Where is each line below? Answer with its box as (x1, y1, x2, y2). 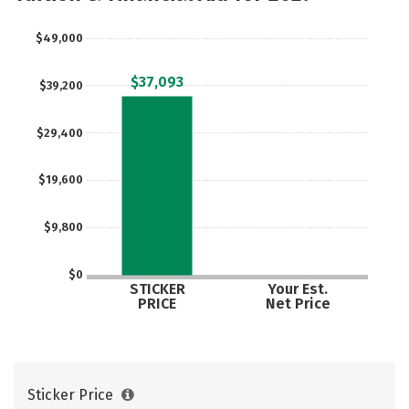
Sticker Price (27, 386, 117, 404)
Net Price (265, 294, 330, 312)
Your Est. (267, 280, 328, 298)
